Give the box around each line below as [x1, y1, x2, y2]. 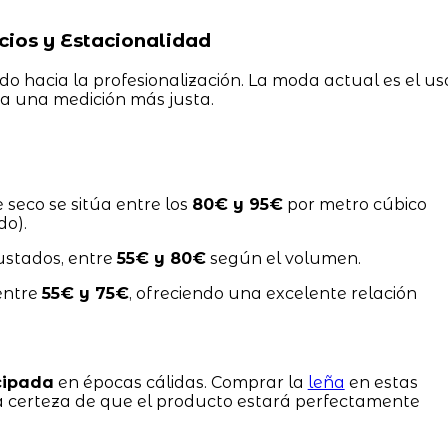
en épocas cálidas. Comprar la [53, 373, 308, 393]
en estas [344, 373, 418, 393]
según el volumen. [205, 249, 361, 269]
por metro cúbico [282, 195, 427, 215]
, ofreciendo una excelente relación [128, 284, 417, 304]
